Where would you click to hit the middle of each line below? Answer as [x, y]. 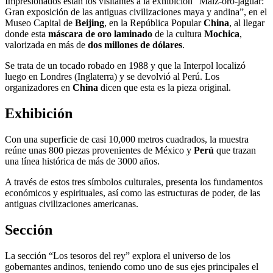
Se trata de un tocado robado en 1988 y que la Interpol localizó [125, 65]
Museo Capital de [40, 23]
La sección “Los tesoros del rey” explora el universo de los [118, 255]
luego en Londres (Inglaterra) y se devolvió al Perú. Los [112, 76]
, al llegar [247, 23]
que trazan [236, 150]
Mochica [222, 34]
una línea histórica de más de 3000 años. [82, 161]
